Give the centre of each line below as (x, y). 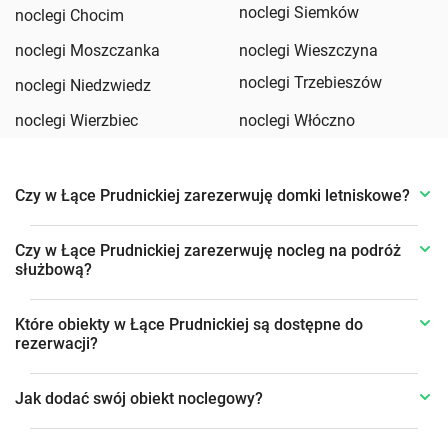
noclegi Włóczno (297, 121)
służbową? (53, 270)
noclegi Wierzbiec (76, 121)
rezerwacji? (56, 344)
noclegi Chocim (69, 16)
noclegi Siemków (299, 13)
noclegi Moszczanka (87, 51)
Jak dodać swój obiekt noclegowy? (139, 399)
